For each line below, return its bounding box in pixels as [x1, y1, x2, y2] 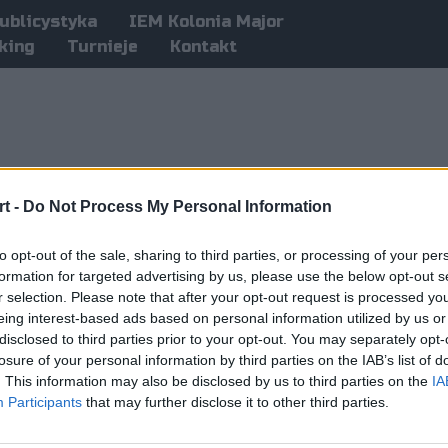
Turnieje [66, 37, 138, 56]
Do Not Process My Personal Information [23, 198, 332, 216]
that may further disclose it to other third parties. [82, 394, 389, 411]
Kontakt [169, 37, 237, 56]
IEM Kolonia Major [128, 12, 284, 31]
